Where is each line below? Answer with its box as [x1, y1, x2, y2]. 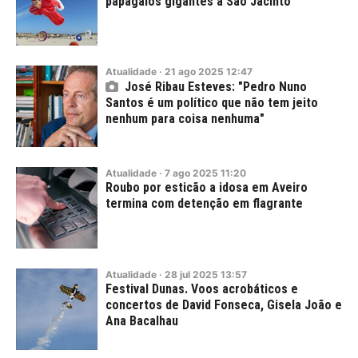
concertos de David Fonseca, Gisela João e [105, 297, 342, 312]
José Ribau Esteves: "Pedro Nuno [125, 79, 307, 94]
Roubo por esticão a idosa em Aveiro [105, 180, 308, 195]
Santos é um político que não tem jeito [105, 95, 318, 110]
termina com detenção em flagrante [105, 196, 303, 211]
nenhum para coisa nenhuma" [105, 111, 265, 126]
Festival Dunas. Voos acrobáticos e [105, 281, 298, 296]
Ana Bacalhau [105, 313, 178, 328]
